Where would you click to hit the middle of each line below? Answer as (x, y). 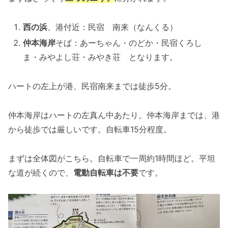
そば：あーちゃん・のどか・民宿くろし (129, 43)
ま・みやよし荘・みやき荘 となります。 (101, 57)
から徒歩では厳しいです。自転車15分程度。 (90, 129)
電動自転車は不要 (106, 172)
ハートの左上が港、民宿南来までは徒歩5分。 (92, 86)
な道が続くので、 (41, 172)
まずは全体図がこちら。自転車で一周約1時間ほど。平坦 (112, 158)
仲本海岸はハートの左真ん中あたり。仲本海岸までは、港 (114, 115)
